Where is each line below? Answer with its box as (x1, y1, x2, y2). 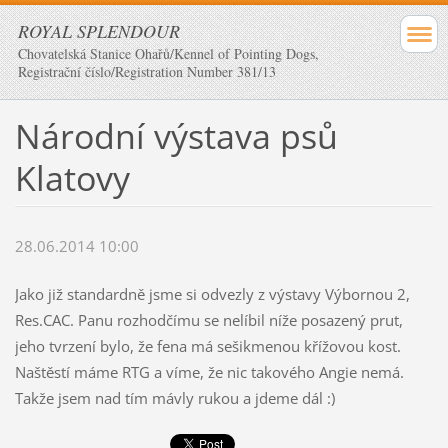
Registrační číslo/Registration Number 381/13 (18, 62, 276, 81)
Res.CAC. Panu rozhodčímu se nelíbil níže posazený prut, (14, 310, 403, 331)
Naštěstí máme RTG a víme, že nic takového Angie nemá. (14, 362, 404, 383)
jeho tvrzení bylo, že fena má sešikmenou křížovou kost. (14, 336, 401, 357)
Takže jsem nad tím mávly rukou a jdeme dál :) (14, 388, 335, 409)
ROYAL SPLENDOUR (18, 19, 180, 43)
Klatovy (14, 154, 130, 201)
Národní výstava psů (14, 112, 338, 159)
